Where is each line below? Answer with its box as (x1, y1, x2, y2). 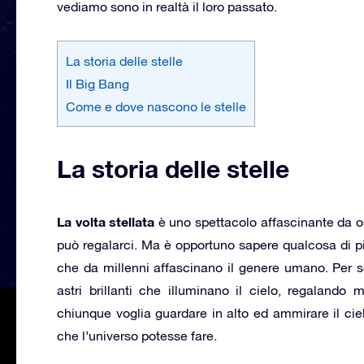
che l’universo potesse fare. (57, 327, 217, 343)
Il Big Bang (66, 76, 129, 91)
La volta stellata (57, 213, 155, 229)
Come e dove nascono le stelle (66, 98, 246, 114)
